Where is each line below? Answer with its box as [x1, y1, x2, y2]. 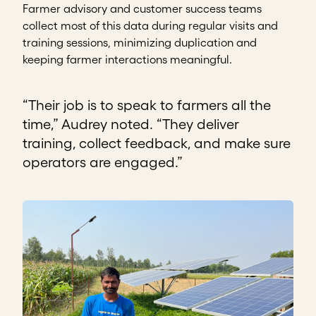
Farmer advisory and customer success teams [23, 2, 262, 16]
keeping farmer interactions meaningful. [23, 53, 232, 66]
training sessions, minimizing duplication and [23, 36, 257, 49]
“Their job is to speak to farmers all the [23, 97, 271, 114]
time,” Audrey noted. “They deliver [23, 116, 239, 133]
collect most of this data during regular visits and [23, 19, 278, 32]
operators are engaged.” [23, 154, 183, 171]
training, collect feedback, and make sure [23, 135, 291, 152]
